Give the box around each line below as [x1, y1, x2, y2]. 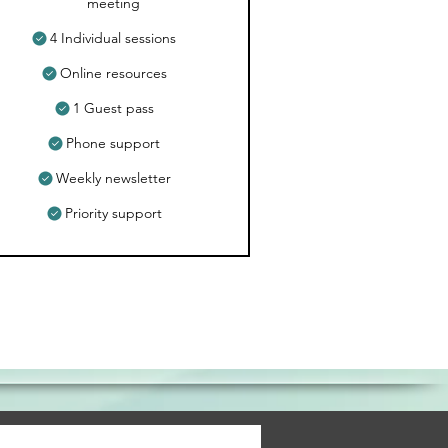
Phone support [66, 134, 161, 152]
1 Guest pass [72, 99, 154, 117]
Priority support [64, 204, 162, 222]
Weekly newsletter [55, 169, 171, 187]
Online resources [59, 64, 167, 82]
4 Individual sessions [50, 29, 177, 47]
